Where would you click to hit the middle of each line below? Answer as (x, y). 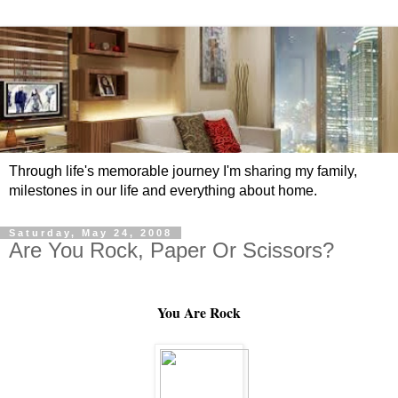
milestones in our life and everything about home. (163, 191)
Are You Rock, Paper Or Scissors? (171, 251)
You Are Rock (199, 312)
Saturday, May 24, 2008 (91, 233)
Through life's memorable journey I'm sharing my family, (183, 171)
